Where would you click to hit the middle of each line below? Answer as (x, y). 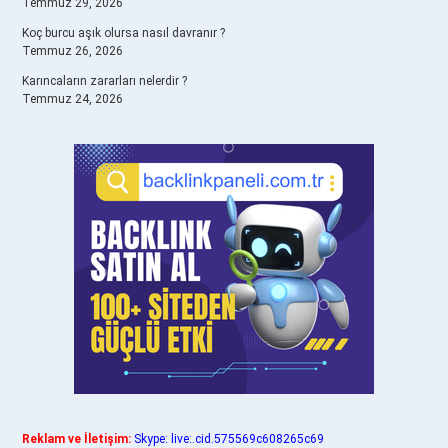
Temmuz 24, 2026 (72, 99)
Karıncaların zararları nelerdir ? (104, 81)
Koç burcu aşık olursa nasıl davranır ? (123, 33)
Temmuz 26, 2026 (72, 51)
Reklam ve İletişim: (76, 439)
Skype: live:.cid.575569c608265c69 (229, 439)
